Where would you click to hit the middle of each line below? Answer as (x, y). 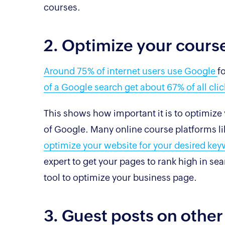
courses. (67, 7)
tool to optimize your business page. (120, 177)
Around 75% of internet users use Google (131, 71)
